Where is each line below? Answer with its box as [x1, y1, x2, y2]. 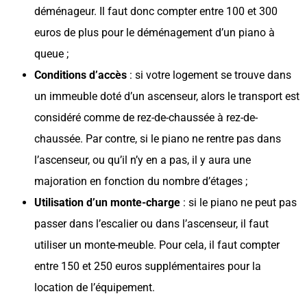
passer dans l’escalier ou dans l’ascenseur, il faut [34, 217, 269, 230]
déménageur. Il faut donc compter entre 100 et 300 [34, 4, 278, 18]
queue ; [34, 47, 69, 60]
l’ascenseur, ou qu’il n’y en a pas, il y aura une [34, 153, 251, 167]
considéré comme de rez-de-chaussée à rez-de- [34, 110, 258, 124]
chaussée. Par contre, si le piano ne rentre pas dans [34, 132, 281, 145]
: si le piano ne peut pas [180, 195, 297, 209]
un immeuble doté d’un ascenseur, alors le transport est [34, 89, 299, 103]
